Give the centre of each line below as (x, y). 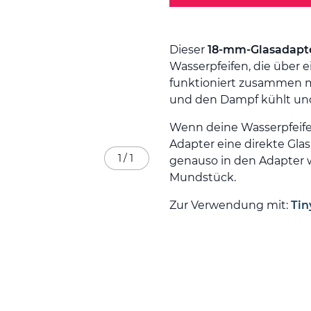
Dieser (188, 50)
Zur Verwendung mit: (230, 205)
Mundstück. (203, 178)
